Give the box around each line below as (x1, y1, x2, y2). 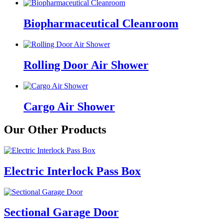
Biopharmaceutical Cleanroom (23, 17, 178, 30)
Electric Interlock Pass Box (4, 164, 141, 177)
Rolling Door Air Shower (23, 59, 149, 72)
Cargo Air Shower (23, 100, 115, 113)
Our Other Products (4, 123, 106, 136)
